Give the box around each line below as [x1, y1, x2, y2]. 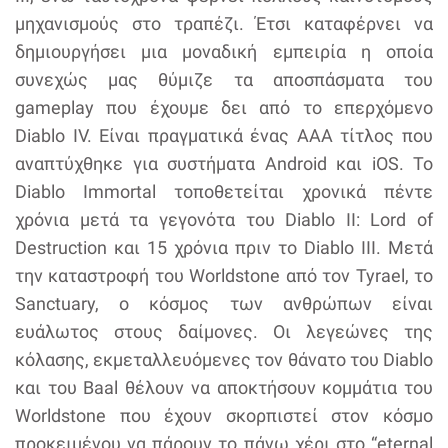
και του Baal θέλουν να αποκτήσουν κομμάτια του [15, 376, 433, 398]
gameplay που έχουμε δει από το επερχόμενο [15, 96, 433, 118]
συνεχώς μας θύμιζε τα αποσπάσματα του [15, 68, 433, 90]
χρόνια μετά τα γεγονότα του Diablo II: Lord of [15, 208, 433, 230]
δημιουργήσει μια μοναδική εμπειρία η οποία [15, 40, 433, 62]
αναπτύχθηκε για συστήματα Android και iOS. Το [15, 152, 433, 174]
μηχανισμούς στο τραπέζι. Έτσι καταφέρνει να [15, 12, 433, 34]
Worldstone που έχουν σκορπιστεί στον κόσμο [15, 404, 433, 426]
